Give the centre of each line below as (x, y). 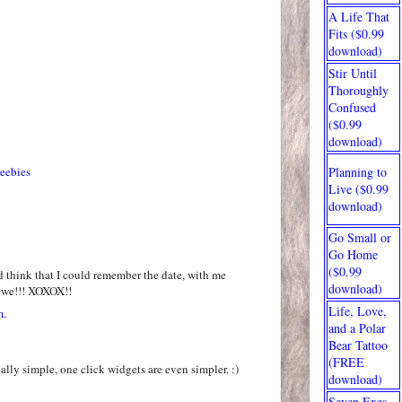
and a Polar (357, 328)
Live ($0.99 (358, 188)
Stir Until (353, 73)
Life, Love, (358, 310)
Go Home (353, 254)
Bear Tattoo (358, 345)
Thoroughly (358, 90)
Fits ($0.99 (356, 33)
